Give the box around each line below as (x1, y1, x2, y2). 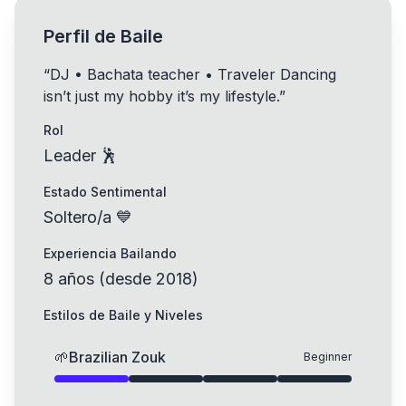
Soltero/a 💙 (43, 208, 132, 227)
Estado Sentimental (43, 184, 167, 199)
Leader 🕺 (43, 146, 117, 165)
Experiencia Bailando (43, 246, 177, 261)
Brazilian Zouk (69, 348, 166, 366)
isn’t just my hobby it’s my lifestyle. (43, 87, 279, 105)
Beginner (304, 350, 352, 363)
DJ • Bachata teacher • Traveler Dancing (50, 65, 336, 83)
